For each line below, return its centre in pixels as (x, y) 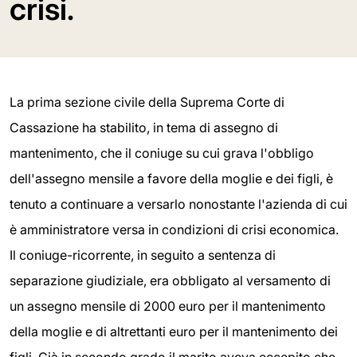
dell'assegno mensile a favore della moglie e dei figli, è (171, 178)
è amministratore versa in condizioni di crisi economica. (174, 229)
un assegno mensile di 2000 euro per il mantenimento (168, 306)
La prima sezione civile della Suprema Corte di (147, 102)
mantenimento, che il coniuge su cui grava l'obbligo (162, 153)
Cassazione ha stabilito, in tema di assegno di (144, 127)
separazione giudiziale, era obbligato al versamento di (170, 280)
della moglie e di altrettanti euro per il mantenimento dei (174, 331)
